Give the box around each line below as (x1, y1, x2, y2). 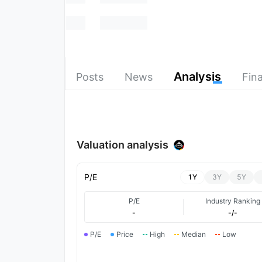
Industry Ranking (205, 196, 261, 205)
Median (181, 229, 206, 239)
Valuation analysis (77, 138, 168, 151)
